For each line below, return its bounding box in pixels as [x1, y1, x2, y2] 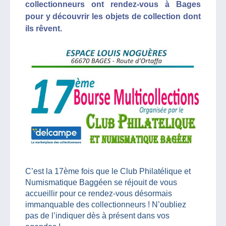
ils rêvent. [25, 24, 62, 33]
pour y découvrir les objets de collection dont [25, 12, 201, 21]
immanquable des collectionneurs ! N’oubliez [25, 200, 186, 209]
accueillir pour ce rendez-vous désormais [25, 189, 172, 198]
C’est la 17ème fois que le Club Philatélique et [25, 166, 191, 176]
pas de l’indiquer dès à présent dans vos [25, 211, 169, 220]
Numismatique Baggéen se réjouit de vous [25, 178, 177, 187]
